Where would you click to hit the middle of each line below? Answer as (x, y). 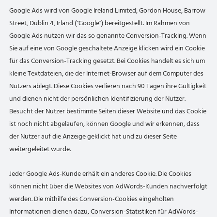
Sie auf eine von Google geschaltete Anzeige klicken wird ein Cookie (107, 48)
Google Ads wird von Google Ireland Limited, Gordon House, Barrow (108, 10)
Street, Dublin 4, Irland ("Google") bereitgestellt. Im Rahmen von (100, 23)
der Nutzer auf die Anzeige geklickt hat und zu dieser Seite (93, 136)
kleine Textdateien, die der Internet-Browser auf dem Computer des (107, 73)
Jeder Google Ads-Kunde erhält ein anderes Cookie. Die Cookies (101, 174)
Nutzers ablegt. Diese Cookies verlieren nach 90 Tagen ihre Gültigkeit (108, 86)
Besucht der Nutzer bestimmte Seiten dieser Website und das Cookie (108, 111)
